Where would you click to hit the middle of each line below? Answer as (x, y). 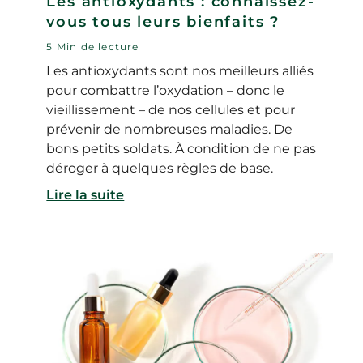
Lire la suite (85, 194)
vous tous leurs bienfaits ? (163, 21)
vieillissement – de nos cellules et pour (171, 109)
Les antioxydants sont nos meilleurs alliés (180, 70)
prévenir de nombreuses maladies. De (170, 129)
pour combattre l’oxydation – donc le (166, 90)
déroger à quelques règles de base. (160, 168)
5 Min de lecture (93, 46)
